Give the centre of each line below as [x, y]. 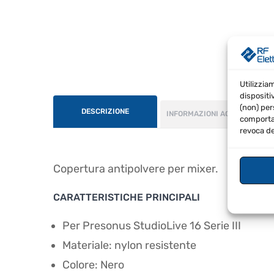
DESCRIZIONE [105, 111]
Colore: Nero [93, 265]
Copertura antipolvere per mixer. [136, 168]
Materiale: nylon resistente [129, 245]
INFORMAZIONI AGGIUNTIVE [215, 113]
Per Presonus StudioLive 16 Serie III [152, 225]
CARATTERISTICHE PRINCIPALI [127, 197]
